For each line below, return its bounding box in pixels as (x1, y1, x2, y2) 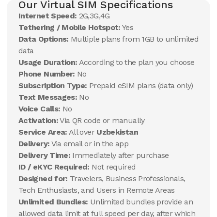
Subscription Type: (18, 81, 87, 90)
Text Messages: (18, 93, 77, 102)
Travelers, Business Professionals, (67, 174, 186, 183)
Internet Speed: (18, 11, 77, 20)
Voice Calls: (18, 104, 61, 113)
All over (67, 127, 97, 137)
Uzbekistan (96, 127, 138, 137)
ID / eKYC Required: (18, 162, 90, 171)
